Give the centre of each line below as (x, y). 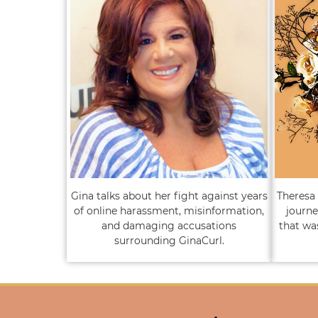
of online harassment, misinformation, (169, 211)
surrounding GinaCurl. (169, 241)
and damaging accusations (169, 226)
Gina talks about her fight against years (169, 196)
